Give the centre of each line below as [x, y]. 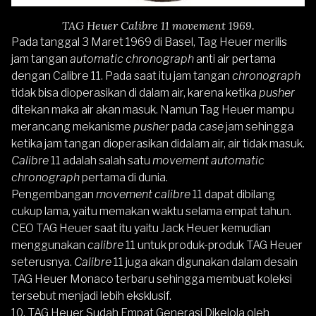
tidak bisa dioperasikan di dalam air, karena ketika [135, 93]
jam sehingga [260, 127]
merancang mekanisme [72, 127]
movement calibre [143, 195]
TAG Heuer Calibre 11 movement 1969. [158, 26]
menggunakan [49, 245]
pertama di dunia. [124, 178]
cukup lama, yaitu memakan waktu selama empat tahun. [151, 212]
